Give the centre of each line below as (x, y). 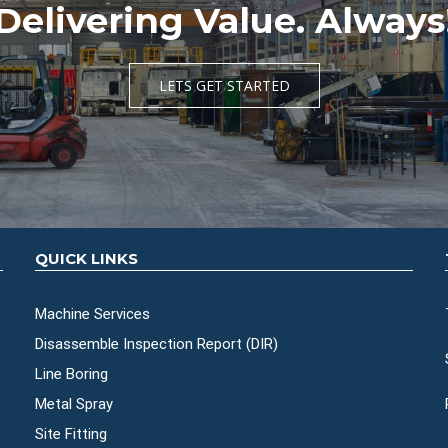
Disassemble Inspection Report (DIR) (156, 344)
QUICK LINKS (86, 259)
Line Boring (71, 374)
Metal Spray (73, 404)
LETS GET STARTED (224, 86)
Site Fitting (70, 434)
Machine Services (92, 314)
